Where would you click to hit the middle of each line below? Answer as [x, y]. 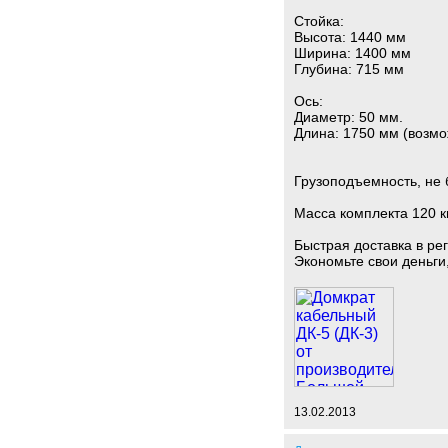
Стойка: [319, 21]
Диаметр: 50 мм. [348, 117]
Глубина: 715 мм [349, 69]
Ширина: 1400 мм [352, 53]
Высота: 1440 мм [350, 37]
